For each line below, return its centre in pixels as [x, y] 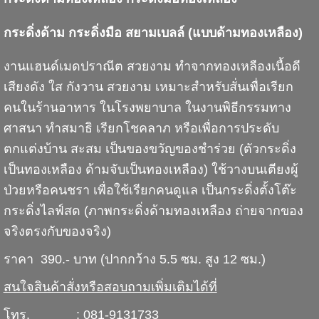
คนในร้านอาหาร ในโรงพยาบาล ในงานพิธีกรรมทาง [147, 107]
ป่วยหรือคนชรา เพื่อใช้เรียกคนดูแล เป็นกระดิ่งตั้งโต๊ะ [150, 190]
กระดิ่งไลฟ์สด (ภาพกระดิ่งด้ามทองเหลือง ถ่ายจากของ [153, 210]
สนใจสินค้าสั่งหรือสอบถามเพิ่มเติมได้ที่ [110, 287]
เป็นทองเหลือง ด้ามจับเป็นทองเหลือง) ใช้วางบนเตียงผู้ [151, 169]
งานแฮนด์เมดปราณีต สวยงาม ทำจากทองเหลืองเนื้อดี [152, 66]
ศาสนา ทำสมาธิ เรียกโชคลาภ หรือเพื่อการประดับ [141, 128]
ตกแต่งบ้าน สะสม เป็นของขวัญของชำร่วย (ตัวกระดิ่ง [150, 148]
